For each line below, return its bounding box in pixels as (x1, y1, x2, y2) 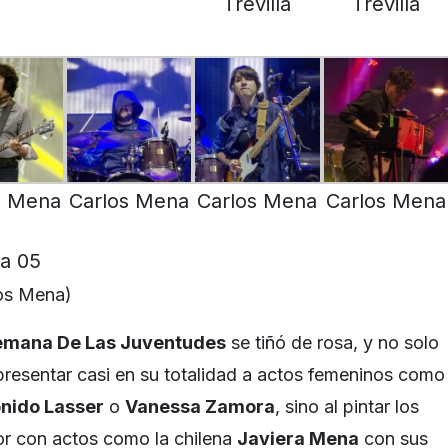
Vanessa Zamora (125, 396, 275, 418)
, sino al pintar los (275, 396, 419, 418)
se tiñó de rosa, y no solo (226, 332, 439, 354)
